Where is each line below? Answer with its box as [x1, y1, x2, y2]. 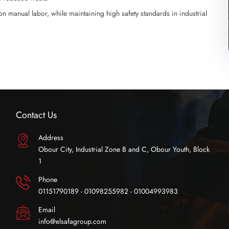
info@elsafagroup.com [38, 216, 106, 226]
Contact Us [15, 108, 57, 122]
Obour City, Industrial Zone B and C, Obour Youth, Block [38, 144, 210, 154]
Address [38, 132, 63, 143]
